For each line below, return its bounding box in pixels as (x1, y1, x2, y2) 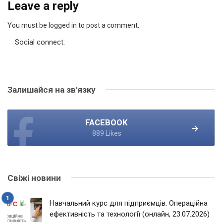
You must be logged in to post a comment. (7, 21, 139, 29)
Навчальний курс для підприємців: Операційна (50, 198, 208, 208)
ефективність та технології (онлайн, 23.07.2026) (50, 209, 210, 219)
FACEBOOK (85, 117, 128, 127)
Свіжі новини (7, 172, 61, 183)
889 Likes (92, 129, 121, 137)
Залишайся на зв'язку (7, 84, 96, 95)
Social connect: (15, 37, 65, 47)
